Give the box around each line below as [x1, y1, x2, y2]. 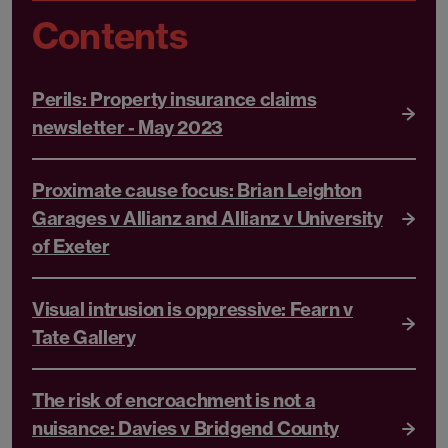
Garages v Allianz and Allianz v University [32, 206, 383, 230]
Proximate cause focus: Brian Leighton [32, 178, 362, 202]
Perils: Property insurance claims [32, 87, 317, 111]
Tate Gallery [32, 325, 136, 349]
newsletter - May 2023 [32, 115, 223, 139]
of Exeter [32, 234, 110, 258]
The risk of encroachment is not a [32, 388, 316, 412]
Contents [32, 13, 187, 58]
